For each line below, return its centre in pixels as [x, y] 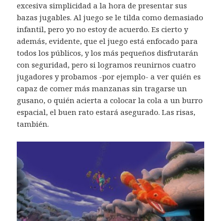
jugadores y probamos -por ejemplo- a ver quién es [109, 76]
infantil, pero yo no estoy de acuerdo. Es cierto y [103, 29]
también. [33, 124]
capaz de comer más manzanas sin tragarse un [102, 88]
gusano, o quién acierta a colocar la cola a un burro [110, 100]
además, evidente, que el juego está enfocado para [108, 41]
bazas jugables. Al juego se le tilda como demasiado [110, 17]
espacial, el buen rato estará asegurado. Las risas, [106, 112]
